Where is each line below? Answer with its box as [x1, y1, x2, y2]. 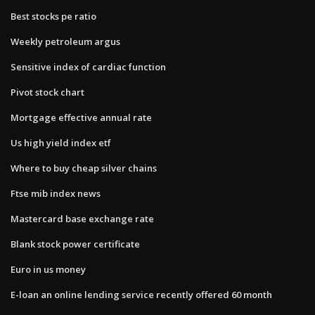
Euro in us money [11, 262, 86, 276]
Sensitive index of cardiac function [11, 60, 166, 73]
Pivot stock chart [11, 85, 84, 98]
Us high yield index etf [11, 136, 111, 149]
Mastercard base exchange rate [11, 212, 154, 225]
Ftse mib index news [11, 186, 101, 200]
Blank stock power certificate [11, 237, 140, 250]
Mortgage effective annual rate [11, 110, 152, 124]
